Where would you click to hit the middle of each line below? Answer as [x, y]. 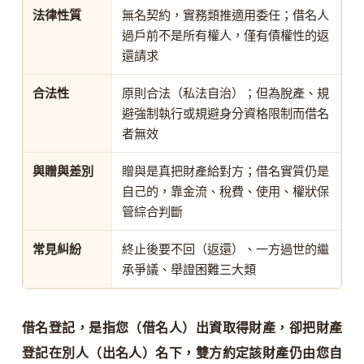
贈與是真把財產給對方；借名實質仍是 [226, 171]
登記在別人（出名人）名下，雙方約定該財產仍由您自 [182, 353]
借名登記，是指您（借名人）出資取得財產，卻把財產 [182, 328]
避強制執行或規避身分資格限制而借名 [226, 114]
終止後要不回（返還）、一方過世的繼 [226, 249]
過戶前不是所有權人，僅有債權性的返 [226, 36]
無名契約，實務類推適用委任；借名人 [226, 15]
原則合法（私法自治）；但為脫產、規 [226, 93]
